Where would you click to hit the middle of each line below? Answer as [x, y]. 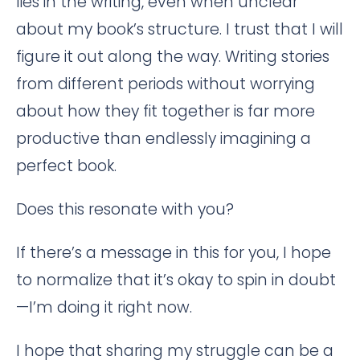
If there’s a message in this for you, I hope [174, 253]
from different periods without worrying [166, 84]
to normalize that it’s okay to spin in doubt [176, 280]
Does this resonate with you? [125, 209]
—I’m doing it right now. [104, 307]
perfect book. [66, 166]
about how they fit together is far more [166, 111]
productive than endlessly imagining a [164, 139]
